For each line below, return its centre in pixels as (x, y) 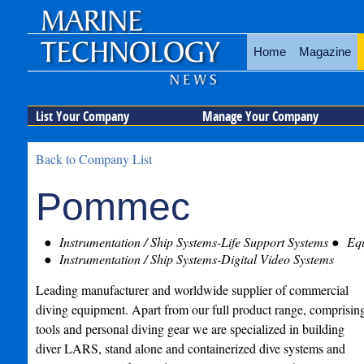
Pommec (113, 207)
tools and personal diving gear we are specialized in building (190, 329)
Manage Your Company (260, 116)
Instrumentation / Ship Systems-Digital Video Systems (195, 259)
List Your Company (82, 116)
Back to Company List (93, 159)
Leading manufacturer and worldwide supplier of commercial (192, 290)
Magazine (325, 52)
